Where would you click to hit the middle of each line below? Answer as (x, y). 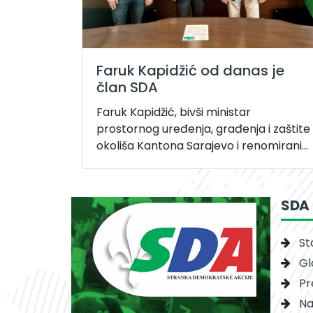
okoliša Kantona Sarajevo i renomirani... (202, 145)
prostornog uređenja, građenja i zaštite (203, 129)
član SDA (127, 87)
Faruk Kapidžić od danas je (190, 70)
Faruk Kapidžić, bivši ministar (174, 112)
